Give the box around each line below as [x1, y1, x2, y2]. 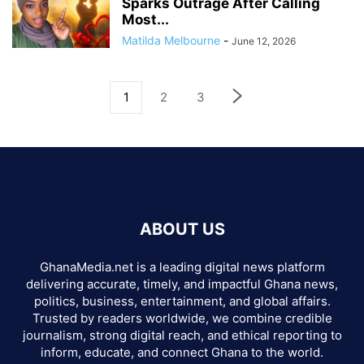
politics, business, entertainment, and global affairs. [33, 293, 331, 309]
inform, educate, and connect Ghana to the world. [41, 344, 323, 360]
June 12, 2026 [232, 35, 296, 47]
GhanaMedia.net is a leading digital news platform [39, 259, 325, 275]
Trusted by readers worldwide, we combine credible [32, 310, 332, 326]
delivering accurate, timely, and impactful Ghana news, [26, 276, 338, 292]
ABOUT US [139, 219, 225, 239]
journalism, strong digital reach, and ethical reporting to [22, 327, 342, 343]
